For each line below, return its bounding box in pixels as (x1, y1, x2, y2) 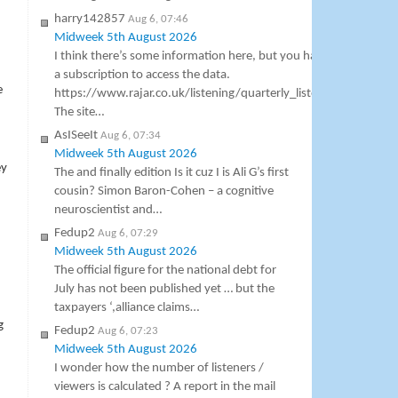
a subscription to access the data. (54, 68, 231, 83)
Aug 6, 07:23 (98, 325, 159, 338)
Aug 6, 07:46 (128, 13, 189, 26)
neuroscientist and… (54, 203, 163, 218)
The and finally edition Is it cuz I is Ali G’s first (54, 166, 290, 180)
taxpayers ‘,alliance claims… (54, 301, 200, 315)
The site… (54, 106, 105, 120)
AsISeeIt (54, 129, 99, 143)
